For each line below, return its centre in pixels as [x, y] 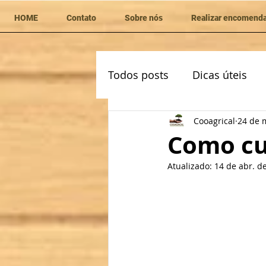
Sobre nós [144, 18]
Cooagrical [214, 121]
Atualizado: [191, 166]
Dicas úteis [220, 75]
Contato [81, 18]
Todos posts [138, 75]
